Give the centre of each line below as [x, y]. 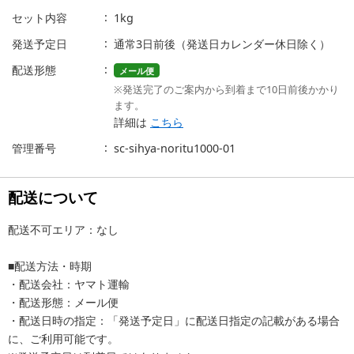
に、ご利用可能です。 [63, 338]
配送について [53, 197]
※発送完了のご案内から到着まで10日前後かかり [226, 89]
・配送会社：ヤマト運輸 [69, 284]
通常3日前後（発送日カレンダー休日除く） [222, 43]
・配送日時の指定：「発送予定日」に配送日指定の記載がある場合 [174, 320]
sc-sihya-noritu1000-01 [175, 148]
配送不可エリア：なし [63, 229]
